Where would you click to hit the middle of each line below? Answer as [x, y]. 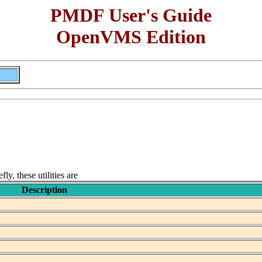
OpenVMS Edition [131, 37]
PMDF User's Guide [131, 15]
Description [44, 190]
